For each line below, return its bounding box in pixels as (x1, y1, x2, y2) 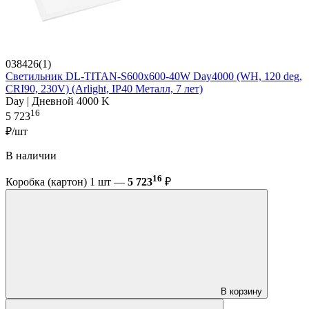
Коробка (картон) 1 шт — (6, 176, 128, 188)
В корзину (221, 286, 262, 297)
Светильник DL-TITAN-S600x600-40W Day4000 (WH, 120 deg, (6, 70, 302, 83)
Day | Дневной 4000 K (6, 95, 110, 108)
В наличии (6, 149, 57, 161)
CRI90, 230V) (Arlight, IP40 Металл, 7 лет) (6, 83, 203, 95)
